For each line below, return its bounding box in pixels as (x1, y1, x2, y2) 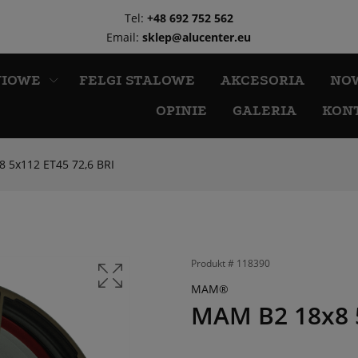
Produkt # (191, 257, 237, 270)
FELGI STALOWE (78, 72, 195, 89)
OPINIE (155, 102, 207, 119)
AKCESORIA (220, 72, 304, 89)
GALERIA (232, 102, 296, 119)
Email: (106, 30, 143, 45)
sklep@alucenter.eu (142, 30, 252, 45)
